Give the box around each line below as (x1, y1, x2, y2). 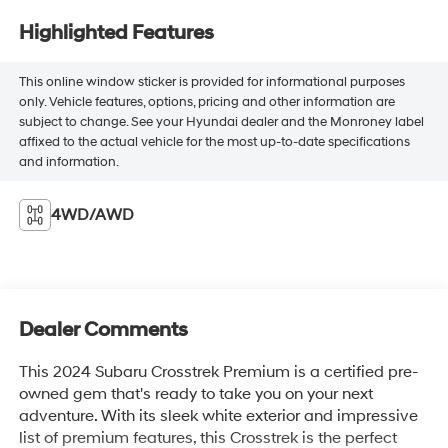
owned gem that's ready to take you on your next (18, 383, 373, 404)
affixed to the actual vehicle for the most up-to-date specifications (18, 133, 410, 150)
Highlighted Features (18, 20, 214, 45)
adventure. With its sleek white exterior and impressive (18, 405, 418, 426)
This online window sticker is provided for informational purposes (18, 73, 405, 90)
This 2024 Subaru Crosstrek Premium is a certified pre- (18, 361, 419, 382)
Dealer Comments (18, 317, 188, 342)
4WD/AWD (50, 205, 134, 226)
